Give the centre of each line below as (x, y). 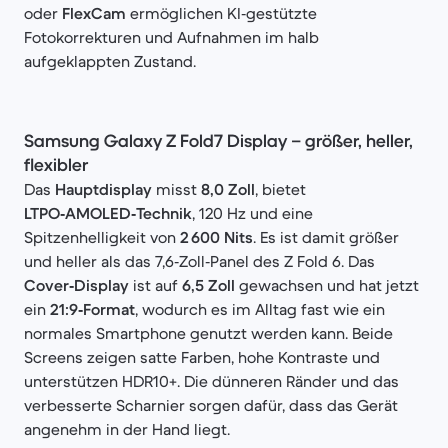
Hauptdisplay (103, 189)
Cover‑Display (76, 285)
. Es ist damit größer (326, 237)
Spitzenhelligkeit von (102, 237)
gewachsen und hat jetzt (327, 285)
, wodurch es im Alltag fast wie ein (260, 309)
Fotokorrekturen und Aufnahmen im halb (171, 37)
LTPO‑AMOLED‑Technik (108, 213)
